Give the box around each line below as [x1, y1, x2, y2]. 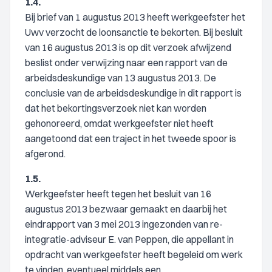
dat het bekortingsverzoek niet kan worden [25, 102, 206, 114]
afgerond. [25, 148, 66, 160]
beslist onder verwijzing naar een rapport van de [25, 56, 228, 69]
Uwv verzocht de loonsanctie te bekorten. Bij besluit [25, 26, 243, 38]
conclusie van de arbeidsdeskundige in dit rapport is [25, 87, 242, 99]
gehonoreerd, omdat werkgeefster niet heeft [25, 117, 214, 129]
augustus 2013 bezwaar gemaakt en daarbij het [25, 203, 227, 215]
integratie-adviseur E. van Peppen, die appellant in [25, 233, 234, 245]
